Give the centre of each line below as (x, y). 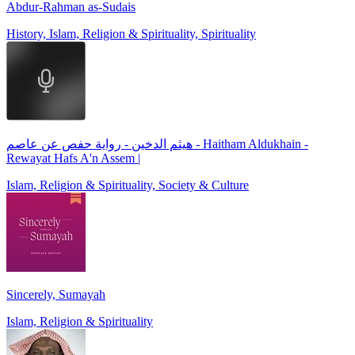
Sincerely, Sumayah (56, 294)
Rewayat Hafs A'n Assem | (73, 158)
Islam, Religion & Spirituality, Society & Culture (128, 185)
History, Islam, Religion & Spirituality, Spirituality (131, 33)
